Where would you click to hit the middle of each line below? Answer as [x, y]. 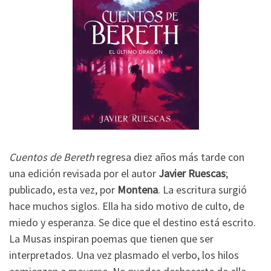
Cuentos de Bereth [52, 157]
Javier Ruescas [192, 174]
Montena [138, 190]
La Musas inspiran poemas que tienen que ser [111, 239]
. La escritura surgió [202, 190]
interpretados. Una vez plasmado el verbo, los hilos [124, 255]
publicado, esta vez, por [63, 190]
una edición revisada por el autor [84, 174]
